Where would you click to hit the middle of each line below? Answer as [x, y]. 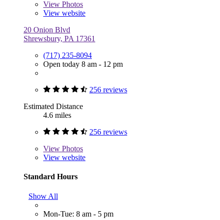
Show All [43, 196]
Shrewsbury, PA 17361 [59, 39]
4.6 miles [57, 115]
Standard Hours [51, 177]
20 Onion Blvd [47, 30]
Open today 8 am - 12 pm [83, 64]
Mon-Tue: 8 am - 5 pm [78, 214]
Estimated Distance [53, 107]
